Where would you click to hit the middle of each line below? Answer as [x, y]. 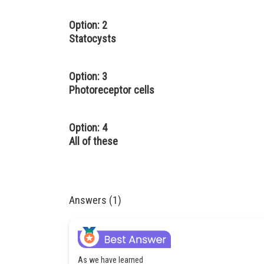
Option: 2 [88, 25]
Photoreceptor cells [113, 90]
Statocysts [94, 39]
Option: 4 [88, 128]
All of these [95, 141]
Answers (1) [95, 200]
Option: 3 [88, 76]
